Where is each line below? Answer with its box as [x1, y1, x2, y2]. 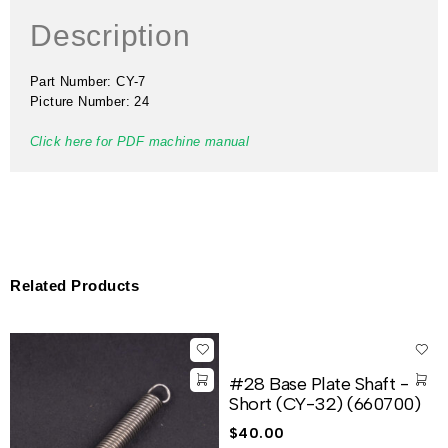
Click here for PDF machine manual [30, 134, 250, 149]
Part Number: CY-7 [30, 74, 146, 89]
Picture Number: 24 [30, 94, 150, 109]
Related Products [10, 277, 139, 294]
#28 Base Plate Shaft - [229, 373, 408, 395]
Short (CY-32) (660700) [229, 393, 420, 415]
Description [30, 19, 191, 52]
